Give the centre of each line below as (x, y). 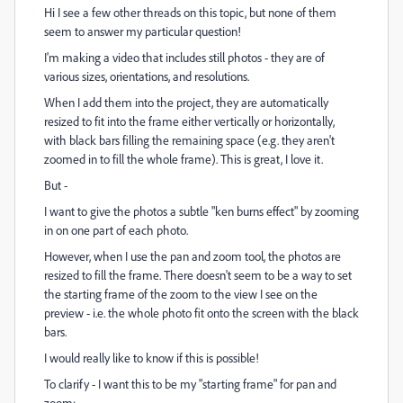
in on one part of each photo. (116, 230)
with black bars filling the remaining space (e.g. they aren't (189, 140)
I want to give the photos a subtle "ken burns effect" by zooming (201, 211)
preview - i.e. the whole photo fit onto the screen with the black (201, 313)
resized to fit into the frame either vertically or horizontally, (189, 121)
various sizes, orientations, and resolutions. (147, 76)
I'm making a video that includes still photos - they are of (184, 57)
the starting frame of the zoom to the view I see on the (181, 294)
